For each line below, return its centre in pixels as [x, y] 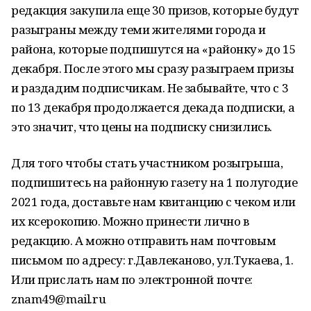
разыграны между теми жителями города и [139, 30]
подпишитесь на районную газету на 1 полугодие [154, 182]
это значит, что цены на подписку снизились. [142, 127]
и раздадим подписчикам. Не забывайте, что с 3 [150, 88]
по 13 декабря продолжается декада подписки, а [153, 107]
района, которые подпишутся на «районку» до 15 [154, 49]
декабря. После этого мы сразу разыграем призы [153, 68]
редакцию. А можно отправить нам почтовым [144, 241]
